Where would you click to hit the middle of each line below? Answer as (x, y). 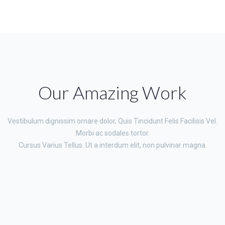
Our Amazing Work (113, 92)
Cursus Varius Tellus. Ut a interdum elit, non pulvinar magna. (113, 145)
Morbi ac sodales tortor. (113, 133)
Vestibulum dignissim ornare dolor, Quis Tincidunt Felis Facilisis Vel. (113, 121)
